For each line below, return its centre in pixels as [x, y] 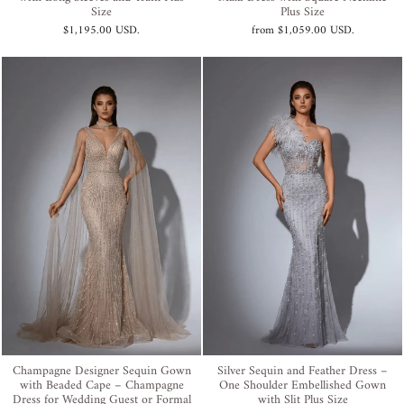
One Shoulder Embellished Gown [303, 386]
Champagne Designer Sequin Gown [101, 372]
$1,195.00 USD [100, 30]
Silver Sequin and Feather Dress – [303, 372]
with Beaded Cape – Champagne [101, 386]
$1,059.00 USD [314, 30]
